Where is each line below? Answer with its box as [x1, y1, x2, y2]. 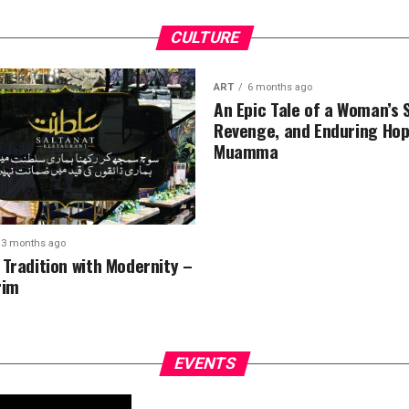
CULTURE [167, 28, 242, 47]
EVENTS [171, 354, 238, 372]
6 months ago [247, 81, 312, 93]
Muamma [214, 138, 278, 164]
